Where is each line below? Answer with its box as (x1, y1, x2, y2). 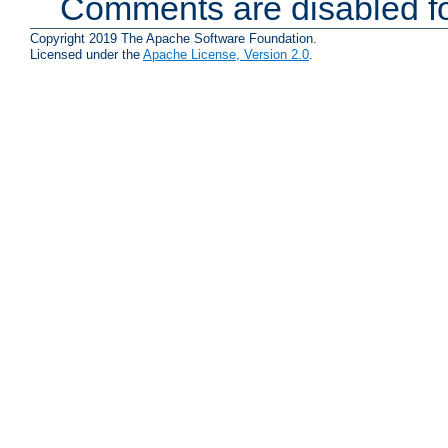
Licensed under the (30, 47, 143, 63)
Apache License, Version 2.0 (143, 47, 309, 63)
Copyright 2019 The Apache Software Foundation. (30, 31, 317, 47)
